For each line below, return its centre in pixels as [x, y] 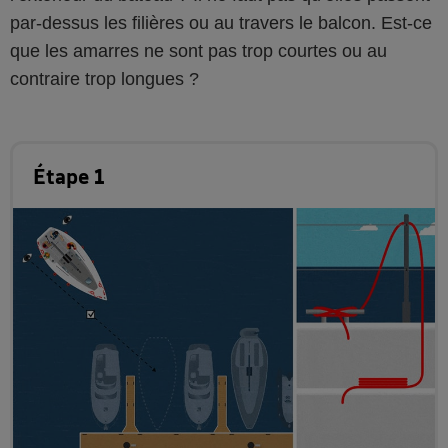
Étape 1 [69, 175]
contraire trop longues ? [104, 78]
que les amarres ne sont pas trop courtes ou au [198, 50]
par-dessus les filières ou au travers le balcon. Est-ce [221, 22]
